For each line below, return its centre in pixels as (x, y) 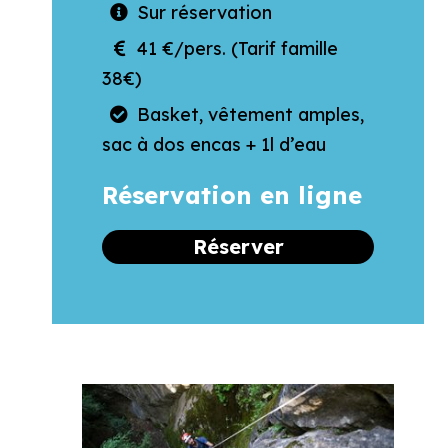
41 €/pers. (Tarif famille (237, 48)
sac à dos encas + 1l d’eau (214, 144)
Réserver (238, 246)
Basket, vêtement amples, (250, 114)
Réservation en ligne (232, 195)
